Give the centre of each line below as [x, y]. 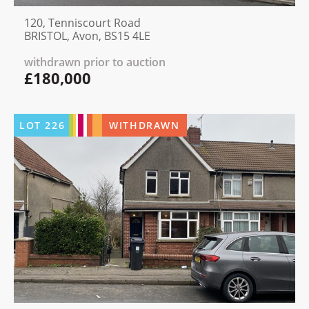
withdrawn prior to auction [95, 62]
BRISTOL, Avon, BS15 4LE [87, 36]
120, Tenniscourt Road [82, 23]
